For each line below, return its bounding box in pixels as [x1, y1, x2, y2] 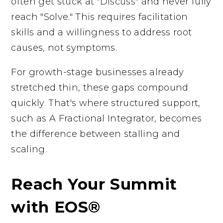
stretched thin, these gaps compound [11, 82, 189, 94]
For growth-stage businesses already [11, 67, 184, 78]
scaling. [11, 144, 47, 155]
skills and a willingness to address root [11, 27, 192, 38]
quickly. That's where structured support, [11, 98, 201, 109]
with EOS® [11, 198, 101, 217]
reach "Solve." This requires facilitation [11, 11, 188, 23]
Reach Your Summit [11, 175, 177, 194]
